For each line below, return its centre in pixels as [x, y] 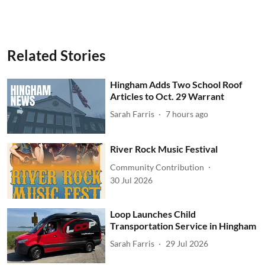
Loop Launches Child [153, 214]
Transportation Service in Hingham [183, 225]
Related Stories [56, 55]
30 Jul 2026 [132, 180]
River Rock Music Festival [164, 149]
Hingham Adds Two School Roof [177, 84]
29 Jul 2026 [187, 244]
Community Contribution [157, 167]
